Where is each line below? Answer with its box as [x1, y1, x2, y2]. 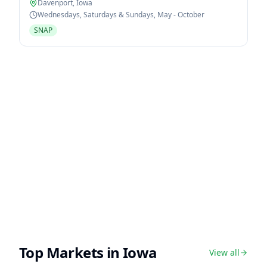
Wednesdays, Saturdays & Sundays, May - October [38, 10, 204, 20]
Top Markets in [19, 243, 123, 262]
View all [209, 247, 240, 258]
